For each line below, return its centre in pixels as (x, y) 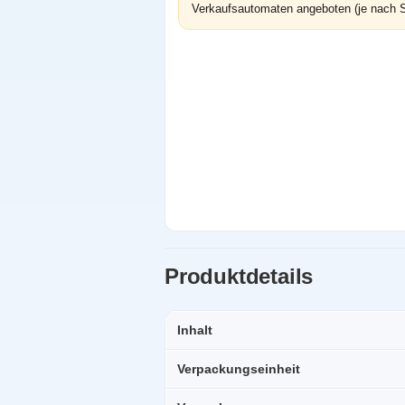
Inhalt (195, 330)
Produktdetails (239, 277)
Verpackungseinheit (239, 369)
